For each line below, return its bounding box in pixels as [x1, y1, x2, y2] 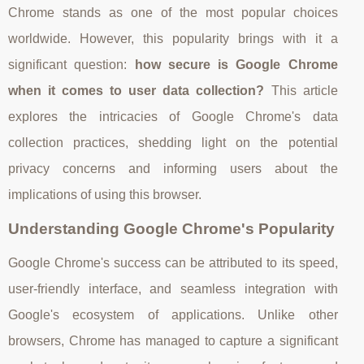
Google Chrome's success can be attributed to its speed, [8, 255, 338, 270]
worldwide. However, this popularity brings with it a [8, 31, 338, 45]
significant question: [8, 57, 135, 71]
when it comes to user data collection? [8, 83, 265, 97]
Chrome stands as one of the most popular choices [8, 5, 338, 19]
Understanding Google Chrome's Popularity [8, 219, 335, 237]
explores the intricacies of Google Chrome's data [8, 109, 338, 123]
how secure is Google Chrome [134, 57, 338, 71]
